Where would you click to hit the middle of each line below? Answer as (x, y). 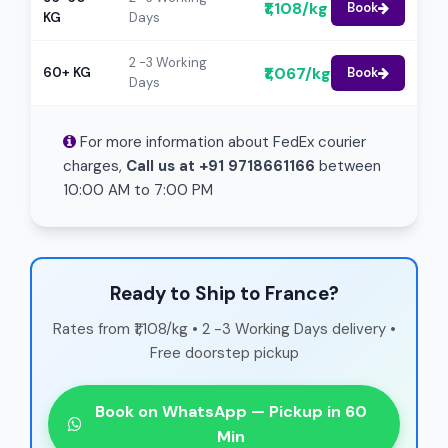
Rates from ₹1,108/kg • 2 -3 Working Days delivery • (224, 329)
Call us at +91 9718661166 (220, 166)
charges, (94, 166)
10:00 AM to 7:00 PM (138, 190)
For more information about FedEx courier (221, 142)
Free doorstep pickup (224, 353)
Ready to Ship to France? (224, 293)
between (348, 166)
